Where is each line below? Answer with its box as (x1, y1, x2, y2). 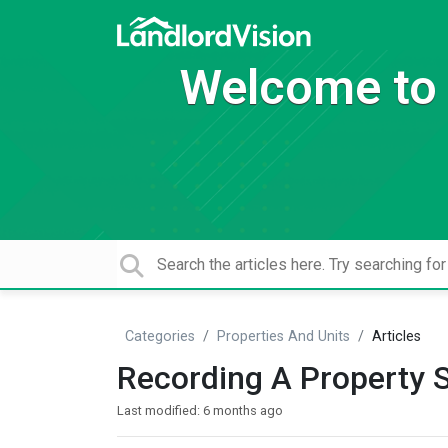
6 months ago (203, 403, 283, 418)
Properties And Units (217, 328, 350, 345)
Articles (372, 328, 421, 345)
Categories (125, 328, 195, 345)
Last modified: (117, 403, 203, 418)
